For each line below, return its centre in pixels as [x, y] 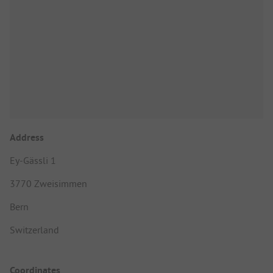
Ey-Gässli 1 [33, 161]
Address [27, 138]
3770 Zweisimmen [48, 184]
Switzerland [34, 230]
